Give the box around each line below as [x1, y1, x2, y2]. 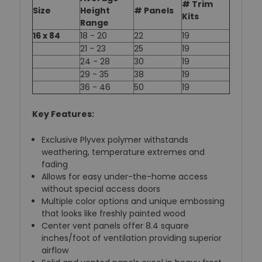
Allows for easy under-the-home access [42, 171, 208, 183]
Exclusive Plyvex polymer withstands [42, 134, 189, 146]
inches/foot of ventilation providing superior [42, 232, 222, 244]
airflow [42, 244, 69, 257]
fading [42, 158, 68, 171]
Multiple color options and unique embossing [42, 195, 225, 208]
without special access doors [42, 183, 161, 195]
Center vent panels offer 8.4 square [42, 220, 189, 232]
